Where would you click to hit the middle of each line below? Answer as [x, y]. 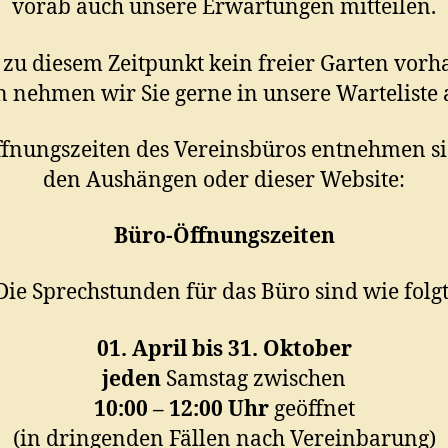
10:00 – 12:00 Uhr [181, 409]
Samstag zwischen [253, 379]
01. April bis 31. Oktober [224, 349]
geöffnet [311, 409]
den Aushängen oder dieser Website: [224, 180]
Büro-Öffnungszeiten [224, 236]
